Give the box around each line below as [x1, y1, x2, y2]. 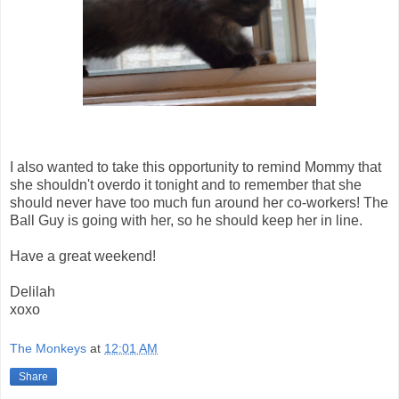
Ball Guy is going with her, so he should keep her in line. [10, 213, 362, 229]
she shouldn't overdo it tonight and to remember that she [10, 177, 362, 193]
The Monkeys [10, 341, 86, 356]
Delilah [10, 284, 55, 300]
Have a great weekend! [10, 248, 156, 265]
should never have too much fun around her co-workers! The [10, 195, 388, 211]
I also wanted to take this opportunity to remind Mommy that [10, 159, 381, 175]
